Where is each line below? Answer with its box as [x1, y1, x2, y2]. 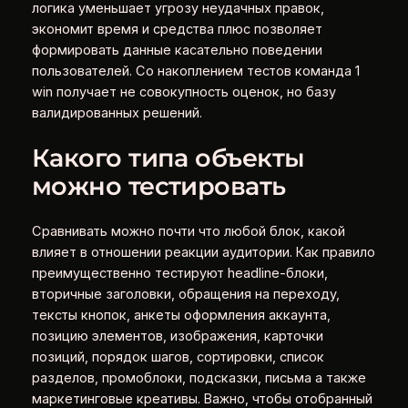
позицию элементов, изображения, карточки [31, 327, 323, 344]
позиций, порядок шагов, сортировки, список [31, 348, 324, 365]
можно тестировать [31, 171, 286, 202]
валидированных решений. [31, 104, 202, 121]
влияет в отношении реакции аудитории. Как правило [31, 243, 375, 260]
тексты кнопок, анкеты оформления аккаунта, [31, 306, 331, 323]
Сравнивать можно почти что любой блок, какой [31, 222, 345, 240]
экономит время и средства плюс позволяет [31, 20, 322, 37]
